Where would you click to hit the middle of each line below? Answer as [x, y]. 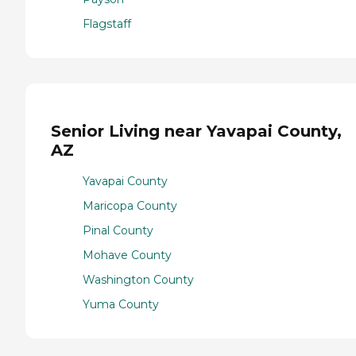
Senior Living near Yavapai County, [196, 132]
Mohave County [127, 255]
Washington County [138, 279]
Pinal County [118, 230]
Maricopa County [130, 205]
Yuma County [121, 304]
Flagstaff [107, 23]
